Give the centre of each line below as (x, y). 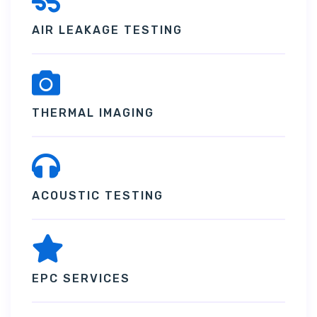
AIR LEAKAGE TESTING (107, 30)
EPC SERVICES (81, 278)
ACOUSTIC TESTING (98, 195)
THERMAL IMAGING (93, 113)
